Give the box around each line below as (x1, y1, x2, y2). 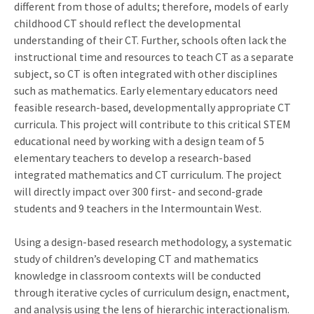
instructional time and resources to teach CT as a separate (14, 49, 294, 64)
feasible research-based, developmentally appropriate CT (14, 100, 291, 114)
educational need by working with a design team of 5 (14, 133, 264, 148)
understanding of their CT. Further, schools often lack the (14, 32, 287, 47)
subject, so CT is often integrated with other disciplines (14, 66, 278, 81)
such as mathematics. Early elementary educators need (14, 83, 278, 97)
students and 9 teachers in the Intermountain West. (14, 200, 261, 215)
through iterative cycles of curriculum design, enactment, (14, 285, 289, 299)
